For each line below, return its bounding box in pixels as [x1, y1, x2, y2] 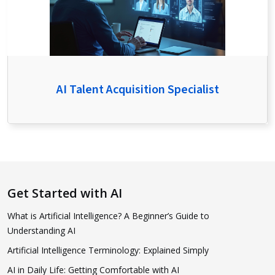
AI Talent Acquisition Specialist [56, 81, 219, 98]
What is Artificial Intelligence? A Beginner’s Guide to [7, 210, 209, 222]
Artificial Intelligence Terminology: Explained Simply [7, 244, 209, 256]
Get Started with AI [7, 185, 122, 201]
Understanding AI [7, 225, 76, 236]
